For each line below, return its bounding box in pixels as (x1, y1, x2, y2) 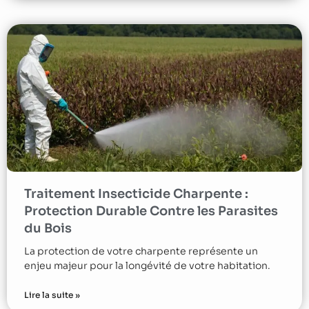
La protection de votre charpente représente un (24, 244, 258, 257)
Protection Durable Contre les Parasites (24, 203, 278, 219)
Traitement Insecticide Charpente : (24, 186, 248, 201)
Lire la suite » (24, 289, 80, 300)
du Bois (24, 220, 72, 236)
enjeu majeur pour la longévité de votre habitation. (24, 259, 270, 272)
